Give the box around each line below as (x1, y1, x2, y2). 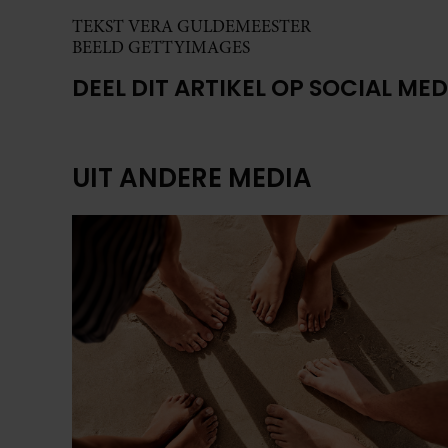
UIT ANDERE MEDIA (72, 160, 312, 197)
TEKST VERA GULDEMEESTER (72, 14, 311, 38)
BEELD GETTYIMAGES (72, 35, 250, 59)
